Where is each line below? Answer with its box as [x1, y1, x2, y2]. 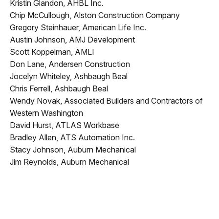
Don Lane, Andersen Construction [10, 59, 130, 69]
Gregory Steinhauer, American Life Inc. [10, 22, 146, 32]
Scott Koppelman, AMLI [10, 46, 94, 57]
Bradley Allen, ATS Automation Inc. [10, 132, 135, 142]
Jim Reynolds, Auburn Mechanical [10, 156, 129, 167]
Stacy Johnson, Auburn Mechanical [10, 144, 136, 154]
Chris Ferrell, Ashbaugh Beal [10, 83, 108, 93]
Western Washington [10, 108, 83, 118]
